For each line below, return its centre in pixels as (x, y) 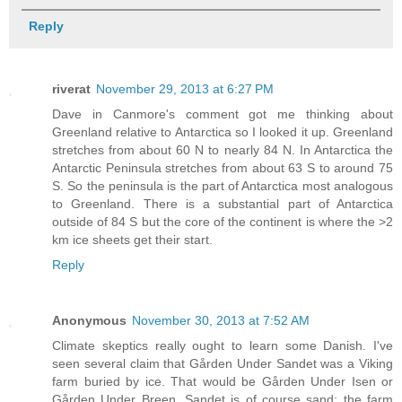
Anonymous (89, 321)
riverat (71, 89)
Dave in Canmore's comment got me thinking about (223, 114)
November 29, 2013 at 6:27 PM (185, 89)
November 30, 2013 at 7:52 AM (221, 321)
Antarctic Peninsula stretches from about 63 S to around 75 (223, 168)
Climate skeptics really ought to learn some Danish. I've (223, 346)
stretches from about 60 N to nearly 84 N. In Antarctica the (223, 150)
